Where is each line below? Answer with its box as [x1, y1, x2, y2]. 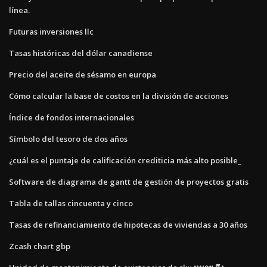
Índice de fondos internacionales [9, 111, 134, 123]
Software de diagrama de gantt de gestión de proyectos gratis [9, 176, 249, 187]
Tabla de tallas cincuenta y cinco [9, 197, 133, 209]
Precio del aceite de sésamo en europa [9, 69, 156, 80]
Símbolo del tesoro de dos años [9, 133, 128, 144]
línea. [9, 4, 30, 15]
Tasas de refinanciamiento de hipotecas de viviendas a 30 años [9, 219, 247, 230]
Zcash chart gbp [9, 240, 70, 252]
